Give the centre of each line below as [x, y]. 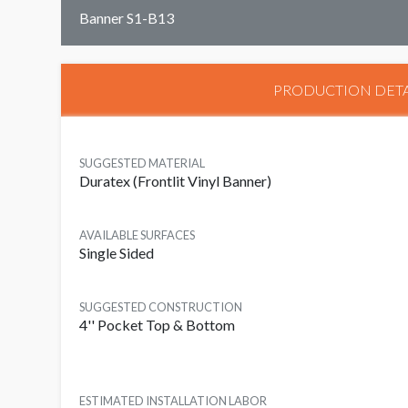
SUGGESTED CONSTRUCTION [161, 307]
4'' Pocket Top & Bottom [157, 325]
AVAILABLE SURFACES [137, 235]
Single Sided [117, 253]
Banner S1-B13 [127, 17]
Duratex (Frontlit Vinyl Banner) [175, 181]
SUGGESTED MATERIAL [142, 163]
